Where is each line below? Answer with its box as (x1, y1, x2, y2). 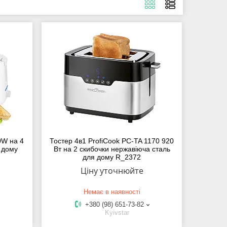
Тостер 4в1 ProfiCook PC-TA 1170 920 (50, 137, 174, 145)
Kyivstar (105, 209, 130, 217)
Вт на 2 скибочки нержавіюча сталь (53, 145, 170, 154)
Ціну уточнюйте (80, 165, 143, 177)
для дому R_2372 (83, 153, 141, 162)
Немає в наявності (83, 188, 140, 196)
